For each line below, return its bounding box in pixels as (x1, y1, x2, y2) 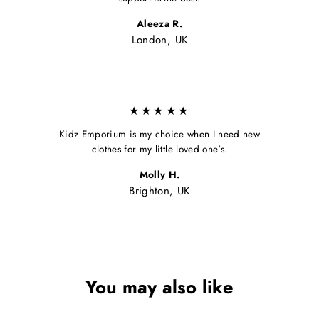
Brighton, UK (129, 183, 190, 199)
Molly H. (139, 167, 180, 182)
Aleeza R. (136, 16, 183, 31)
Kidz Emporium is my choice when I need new (58, 127, 261, 142)
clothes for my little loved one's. (91, 142, 228, 157)
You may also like (85, 273, 234, 300)
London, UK (131, 32, 188, 48)
